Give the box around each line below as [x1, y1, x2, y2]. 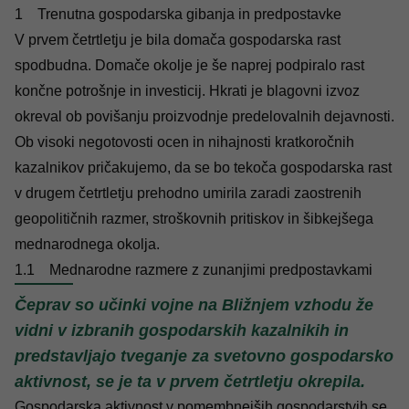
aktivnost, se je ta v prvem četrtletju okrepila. [15, 372, 365, 392]
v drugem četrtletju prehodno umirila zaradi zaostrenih [15, 185, 362, 202]
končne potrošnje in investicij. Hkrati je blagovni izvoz [15, 83, 360, 100]
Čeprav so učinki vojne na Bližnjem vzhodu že [15, 296, 373, 315]
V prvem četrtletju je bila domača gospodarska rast [15, 32, 341, 48]
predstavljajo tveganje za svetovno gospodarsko [15, 347, 393, 366]
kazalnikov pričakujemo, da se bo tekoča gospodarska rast [15, 160, 392, 176]
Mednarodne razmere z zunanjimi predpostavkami [49, 262, 372, 278]
